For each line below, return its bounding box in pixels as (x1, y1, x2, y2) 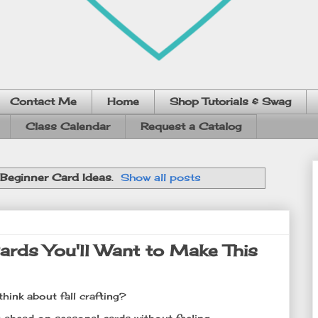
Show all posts (121, 170, 202, 183)
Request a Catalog (141, 120, 241, 133)
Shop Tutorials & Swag (170, 95, 291, 108)
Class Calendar (26, 120, 110, 133)
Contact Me (10, 95, 77, 108)
